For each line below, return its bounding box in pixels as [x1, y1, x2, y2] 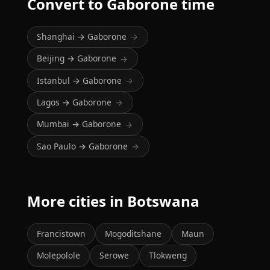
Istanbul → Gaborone [36, 74, 122, 86]
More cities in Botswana [27, 190, 199, 211]
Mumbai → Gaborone [36, 118, 121, 130]
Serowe [99, 250, 130, 262]
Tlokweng [148, 250, 187, 262]
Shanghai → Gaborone [36, 30, 127, 42]
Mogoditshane [105, 228, 162, 240]
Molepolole [36, 250, 80, 262]
